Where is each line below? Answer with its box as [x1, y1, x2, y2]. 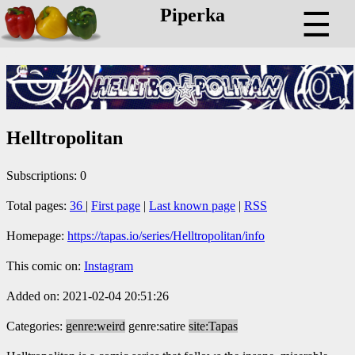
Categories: [6, 319, 66, 333]
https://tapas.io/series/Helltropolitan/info [67, 228, 265, 242]
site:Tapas [189, 319, 238, 333]
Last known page [149, 198, 235, 212]
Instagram [84, 258, 133, 273]
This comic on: [6, 258, 84, 273]
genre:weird [66, 319, 125, 333]
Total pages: [6, 198, 70, 212]
